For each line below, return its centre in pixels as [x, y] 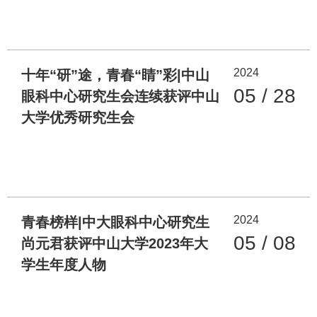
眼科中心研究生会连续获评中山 [120, 96]
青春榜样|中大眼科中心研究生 [115, 223]
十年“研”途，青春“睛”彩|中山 [115, 75]
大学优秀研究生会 [78, 117]
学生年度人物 [64, 265]
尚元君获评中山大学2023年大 [115, 244]
